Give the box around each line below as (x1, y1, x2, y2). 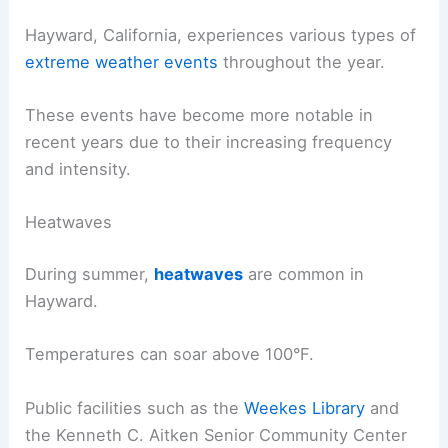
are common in (243, 264, 365, 285)
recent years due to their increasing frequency (25, 132, 393, 153)
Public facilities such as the (25, 397, 245, 418)
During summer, (25, 264, 155, 285)
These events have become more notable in (25, 105, 374, 126)
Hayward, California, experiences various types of (25, 24, 417, 45)
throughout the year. (218, 51, 386, 72)
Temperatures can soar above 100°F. (25, 344, 315, 365)
